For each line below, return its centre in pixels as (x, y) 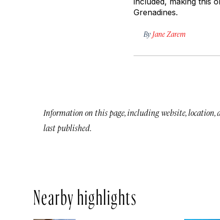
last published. (68, 128)
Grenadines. (156, 13)
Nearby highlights (85, 195)
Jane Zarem (169, 34)
